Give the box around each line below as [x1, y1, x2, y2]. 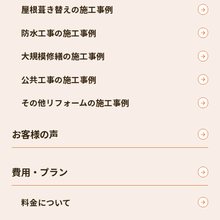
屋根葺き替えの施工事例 [21, 3, 113, 16]
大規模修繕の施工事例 [21, 50, 105, 62]
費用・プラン [11, 165, 68, 179]
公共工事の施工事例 [21, 73, 96, 85]
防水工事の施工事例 [21, 27, 96, 39]
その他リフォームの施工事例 [21, 97, 129, 109]
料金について [21, 196, 71, 208]
